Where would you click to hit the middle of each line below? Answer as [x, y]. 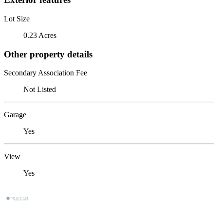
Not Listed [40, 90]
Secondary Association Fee [45, 73]
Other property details [48, 54]
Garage [15, 115]
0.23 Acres [40, 35]
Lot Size [17, 18]
